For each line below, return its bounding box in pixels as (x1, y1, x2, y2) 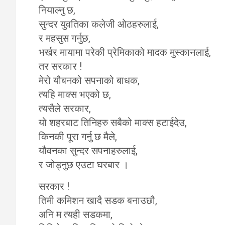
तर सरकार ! (39, 60, 82, 72)
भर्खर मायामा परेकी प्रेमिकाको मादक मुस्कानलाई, (39, 46, 211, 58)
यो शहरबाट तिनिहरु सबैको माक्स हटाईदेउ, (39, 117, 187, 129)
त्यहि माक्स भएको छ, (39, 88, 111, 100)
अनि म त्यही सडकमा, (39, 208, 113, 220)
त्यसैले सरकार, (39, 102, 91, 115)
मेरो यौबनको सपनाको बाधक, (39, 74, 140, 86)
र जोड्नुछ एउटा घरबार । (39, 159, 129, 171)
